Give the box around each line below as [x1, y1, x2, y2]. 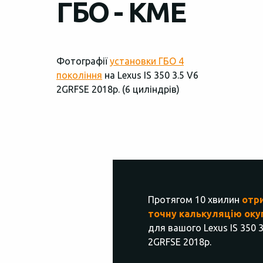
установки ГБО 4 [110, 56, 184, 66]
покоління [56, 70, 102, 80]
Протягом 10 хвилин [148, 194, 242, 205]
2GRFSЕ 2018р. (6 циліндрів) [56, 84, 180, 95]
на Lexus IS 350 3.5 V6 [102, 70, 198, 80]
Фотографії [56, 56, 110, 66]
